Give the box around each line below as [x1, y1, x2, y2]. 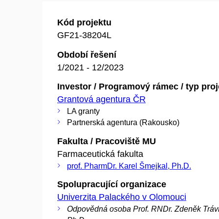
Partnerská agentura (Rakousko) [67, 118, 179, 127]
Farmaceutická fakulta [57, 149, 143, 159]
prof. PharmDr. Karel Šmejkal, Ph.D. [67, 161, 191, 170]
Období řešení [57, 49, 116, 60]
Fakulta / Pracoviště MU [57, 136, 156, 146]
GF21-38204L [57, 30, 111, 40]
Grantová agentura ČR [57, 94, 146, 104]
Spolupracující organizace [57, 179, 166, 189]
